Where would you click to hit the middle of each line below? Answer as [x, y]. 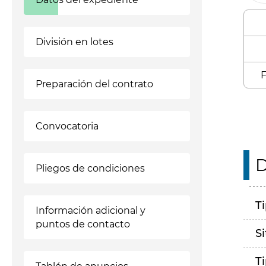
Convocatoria [67, 126]
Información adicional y [91, 210]
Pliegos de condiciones [90, 168]
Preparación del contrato [94, 84]
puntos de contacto [83, 224]
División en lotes [75, 42]
